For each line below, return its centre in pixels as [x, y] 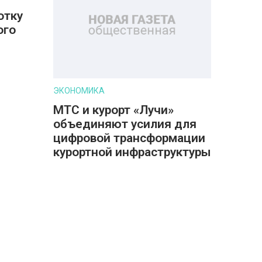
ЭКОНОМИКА [79, 91]
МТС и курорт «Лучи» [113, 110]
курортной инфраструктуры [132, 152]
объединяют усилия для [125, 124]
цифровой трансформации [129, 138]
